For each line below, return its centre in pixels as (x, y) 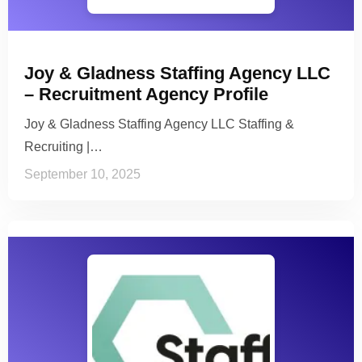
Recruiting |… (63, 147)
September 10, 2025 (82, 175)
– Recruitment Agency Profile (146, 95)
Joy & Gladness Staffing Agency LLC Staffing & (159, 124)
